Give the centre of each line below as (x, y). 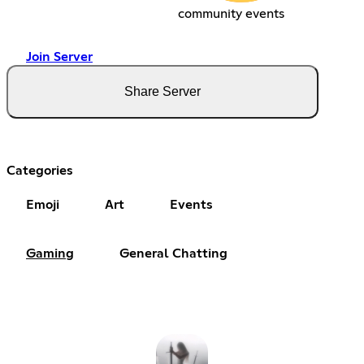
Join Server (59, 57)
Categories (40, 171)
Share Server (162, 92)
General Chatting (173, 254)
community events (232, 14)
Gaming (50, 254)
